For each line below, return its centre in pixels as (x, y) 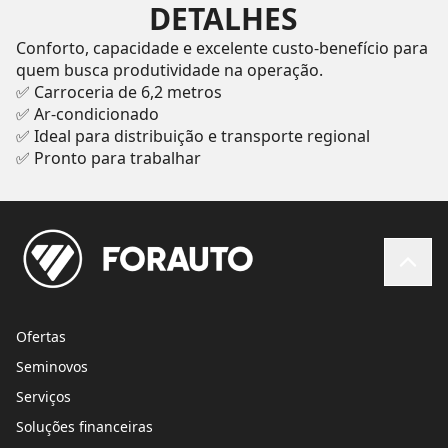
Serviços (43, 397)
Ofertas (41, 337)
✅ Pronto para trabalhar (108, 158)
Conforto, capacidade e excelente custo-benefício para (221, 48)
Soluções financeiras (84, 427)
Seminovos (52, 367)
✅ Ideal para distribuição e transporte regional (192, 136)
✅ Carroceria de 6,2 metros (118, 92)
